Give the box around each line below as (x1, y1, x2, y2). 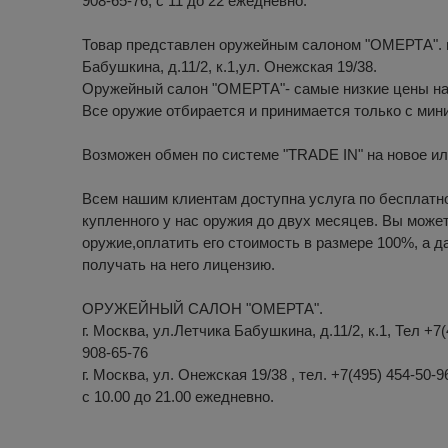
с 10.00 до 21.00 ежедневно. (82, 388, 274, 406)
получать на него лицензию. (82, 256, 275, 274)
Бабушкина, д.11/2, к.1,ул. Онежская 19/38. (82, 58, 377, 76)
